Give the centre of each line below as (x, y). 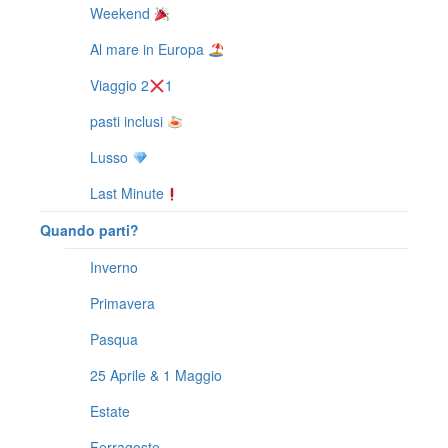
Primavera (122, 303)
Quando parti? (89, 230)
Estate (110, 411)
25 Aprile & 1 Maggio (156, 375)
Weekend (122, 13)
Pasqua (114, 339)
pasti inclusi (128, 121)
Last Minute (127, 193)
